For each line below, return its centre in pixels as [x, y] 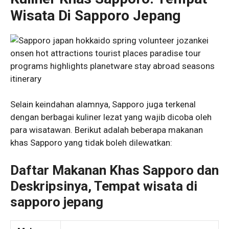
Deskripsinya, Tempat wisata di [104, 186]
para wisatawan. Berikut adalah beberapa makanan [107, 130]
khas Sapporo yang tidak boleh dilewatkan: [91, 143]
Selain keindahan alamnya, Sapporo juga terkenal [103, 105]
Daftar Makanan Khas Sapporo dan [114, 170]
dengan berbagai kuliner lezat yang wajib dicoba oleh [111, 117]
